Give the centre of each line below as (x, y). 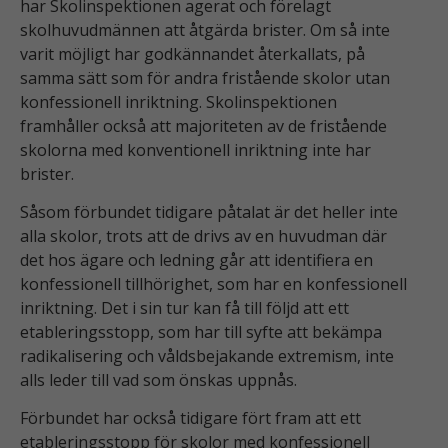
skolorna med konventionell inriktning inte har (195, 149)
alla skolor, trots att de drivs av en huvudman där (203, 236)
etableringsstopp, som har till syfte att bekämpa (201, 332)
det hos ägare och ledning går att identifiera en (196, 260)
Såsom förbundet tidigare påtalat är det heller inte (209, 212)
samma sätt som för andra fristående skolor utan (205, 77)
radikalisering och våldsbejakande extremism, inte (207, 356)
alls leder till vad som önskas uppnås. (158, 380)
